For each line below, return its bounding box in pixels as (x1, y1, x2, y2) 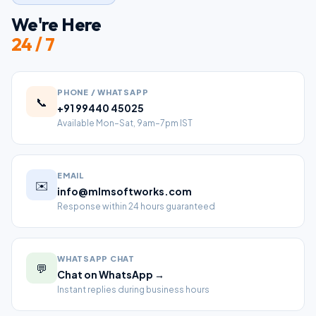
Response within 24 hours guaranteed (57, 201, 215, 212)
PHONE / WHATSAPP (57, 87, 149, 97)
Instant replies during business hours (57, 284, 209, 295)
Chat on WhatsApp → (57, 268, 164, 281)
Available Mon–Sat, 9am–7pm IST (57, 118, 193, 128)
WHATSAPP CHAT (57, 254, 135, 263)
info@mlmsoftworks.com (57, 185, 192, 197)
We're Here (11, 13, 102, 36)
